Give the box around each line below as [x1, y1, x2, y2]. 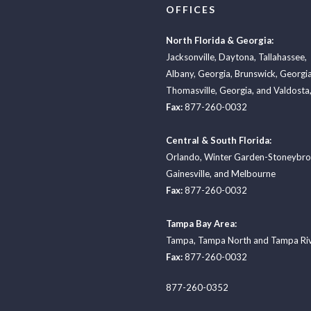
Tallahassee [258, 51, 305, 63]
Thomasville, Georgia [166, 85, 252, 96]
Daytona [219, 51, 254, 63]
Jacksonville [166, 51, 215, 63]
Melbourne [231, 168, 276, 180]
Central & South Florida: [166, 135, 271, 146]
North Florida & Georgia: [166, 35, 274, 47]
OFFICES [166, 3, 216, 16]
